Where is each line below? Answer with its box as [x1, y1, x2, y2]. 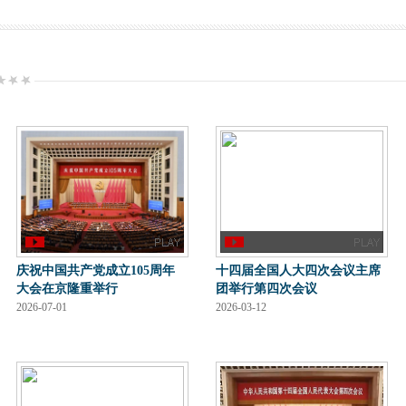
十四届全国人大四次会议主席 [216, 264, 381, 277]
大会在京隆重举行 [16, 282, 118, 295]
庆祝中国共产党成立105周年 [16, 264, 175, 277]
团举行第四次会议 [216, 282, 317, 295]
